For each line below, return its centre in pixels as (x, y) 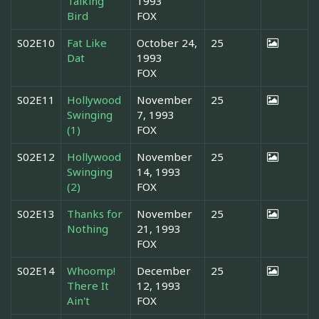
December (164, 270)
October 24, (167, 42)
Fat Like (87, 42)
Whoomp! (91, 270)
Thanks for (95, 213)
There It (88, 285)
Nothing (88, 228)
